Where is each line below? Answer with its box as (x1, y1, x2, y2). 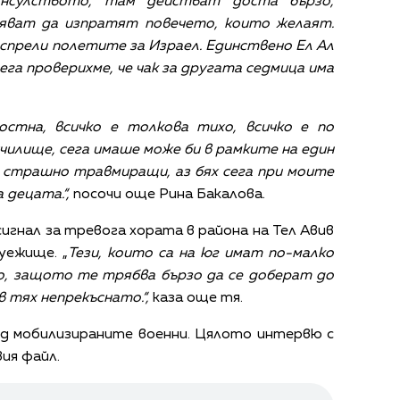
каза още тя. (149, 290, 243, 305)
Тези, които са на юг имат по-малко (68, 246, 334, 261)
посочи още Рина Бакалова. (70, 187, 265, 202)
